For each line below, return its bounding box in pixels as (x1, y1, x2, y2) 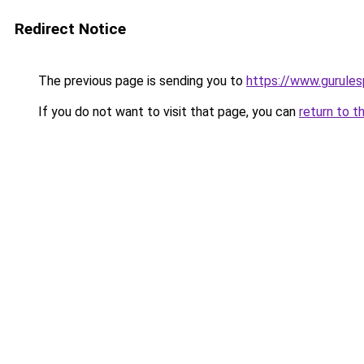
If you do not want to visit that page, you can (35, 104, 299, 119)
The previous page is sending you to (35, 73, 246, 89)
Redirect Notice (15, 19, 126, 38)
